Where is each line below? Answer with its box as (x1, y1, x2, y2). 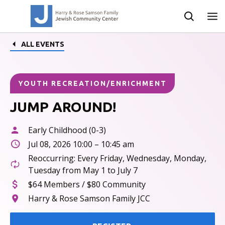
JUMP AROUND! (10, 99, 116, 115)
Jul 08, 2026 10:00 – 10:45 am (28, 139, 134, 150)
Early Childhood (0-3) (28, 125, 106, 136)
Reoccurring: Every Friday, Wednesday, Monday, (28, 153, 206, 164)
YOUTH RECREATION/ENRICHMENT (18, 79, 167, 87)
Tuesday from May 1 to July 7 (28, 165, 138, 176)
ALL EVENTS (21, 40, 64, 48)
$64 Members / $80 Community (28, 179, 146, 190)
